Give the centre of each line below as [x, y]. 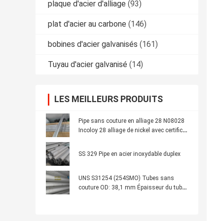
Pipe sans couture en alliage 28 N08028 [131, 121]
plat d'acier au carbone [87, 24]
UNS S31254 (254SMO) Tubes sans [126, 178]
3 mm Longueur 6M [105, 197]
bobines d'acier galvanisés [93, 44]
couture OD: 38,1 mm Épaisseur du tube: [132, 188]
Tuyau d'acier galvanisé [88, 65]
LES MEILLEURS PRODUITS [109, 99]
